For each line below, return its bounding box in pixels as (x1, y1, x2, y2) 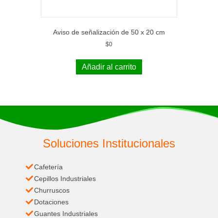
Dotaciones (34, 198, 69, 206)
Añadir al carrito (82, 62, 136, 71)
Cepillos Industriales (34, 175, 96, 183)
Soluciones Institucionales (43, 137, 175, 150)
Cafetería (34, 163, 63, 171)
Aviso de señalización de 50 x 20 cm (53, 28, 165, 36)
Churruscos (34, 186, 70, 195)
